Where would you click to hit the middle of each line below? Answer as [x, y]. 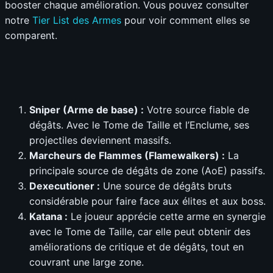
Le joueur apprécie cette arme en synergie [167, 216]
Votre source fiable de [197, 109]
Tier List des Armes [77, 20]
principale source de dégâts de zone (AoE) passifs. [147, 170]
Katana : [48, 216]
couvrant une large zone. [87, 262]
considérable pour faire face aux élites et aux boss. [147, 201]
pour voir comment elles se [186, 20]
